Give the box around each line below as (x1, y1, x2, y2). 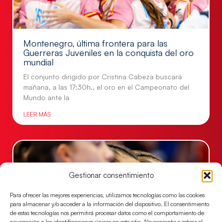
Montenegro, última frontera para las (23, 38, 167, 49)
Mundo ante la (23, 93, 69, 102)
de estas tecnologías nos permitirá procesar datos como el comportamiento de (10, 209, 204, 217)
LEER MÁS (23, 111, 51, 118)
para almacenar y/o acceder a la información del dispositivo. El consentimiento (10, 200, 209, 208)
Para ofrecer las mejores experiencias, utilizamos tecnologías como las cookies (10, 191, 205, 199)
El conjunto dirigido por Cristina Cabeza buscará (23, 72, 182, 81)
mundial (23, 56, 54, 68)
